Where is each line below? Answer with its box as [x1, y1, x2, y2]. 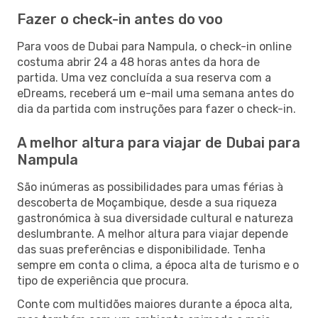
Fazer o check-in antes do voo [17, 10, 223, 28]
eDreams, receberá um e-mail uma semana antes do [17, 86, 294, 100]
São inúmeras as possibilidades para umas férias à [17, 180, 283, 194]
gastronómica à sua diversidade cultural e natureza [17, 211, 293, 225]
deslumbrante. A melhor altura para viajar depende [17, 226, 288, 241]
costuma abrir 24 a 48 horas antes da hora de [17, 55, 260, 69]
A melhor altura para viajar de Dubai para [17, 133, 300, 151]
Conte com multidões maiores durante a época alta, [17, 297, 292, 311]
